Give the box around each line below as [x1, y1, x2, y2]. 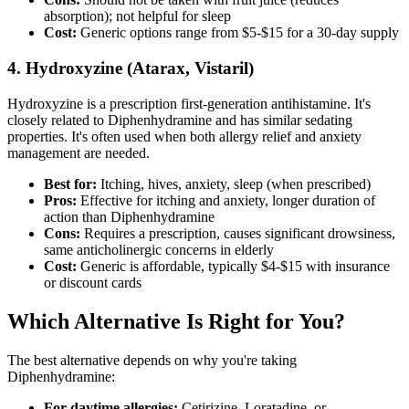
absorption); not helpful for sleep [44, 8, 231, 25]
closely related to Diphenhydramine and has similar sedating [7, 111, 352, 128]
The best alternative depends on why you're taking [7, 351, 297, 368]
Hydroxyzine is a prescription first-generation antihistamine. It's [7, 95, 371, 111]
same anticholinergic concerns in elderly [44, 241, 274, 257]
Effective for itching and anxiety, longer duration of [77, 192, 375, 208]
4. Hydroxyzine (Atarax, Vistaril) [7, 58, 254, 79]
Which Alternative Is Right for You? [7, 309, 345, 333]
